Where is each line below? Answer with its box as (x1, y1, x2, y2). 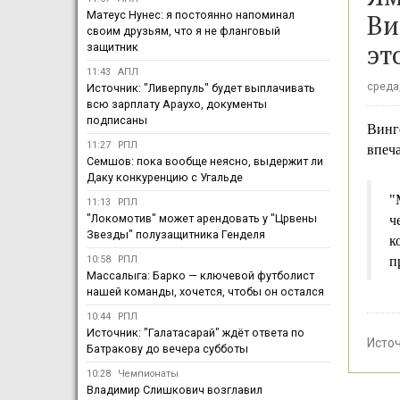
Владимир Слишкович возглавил (87, 383, 262, 397)
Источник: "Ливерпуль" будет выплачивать (87, 81, 315, 96)
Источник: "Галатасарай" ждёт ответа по (87, 326, 304, 340)
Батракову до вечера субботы (87, 342, 248, 356)
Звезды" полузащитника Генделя (87, 228, 265, 242)
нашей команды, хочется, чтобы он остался (87, 285, 324, 299)
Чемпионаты (118, 368, 179, 380)
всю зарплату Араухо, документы (87, 97, 267, 112)
